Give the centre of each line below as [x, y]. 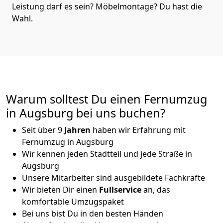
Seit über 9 [43, 130]
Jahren [77, 130]
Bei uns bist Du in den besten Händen [93, 213]
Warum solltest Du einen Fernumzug [107, 99]
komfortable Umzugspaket [73, 201]
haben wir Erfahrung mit [138, 130]
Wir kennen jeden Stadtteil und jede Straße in [107, 154]
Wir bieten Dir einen [60, 189]
